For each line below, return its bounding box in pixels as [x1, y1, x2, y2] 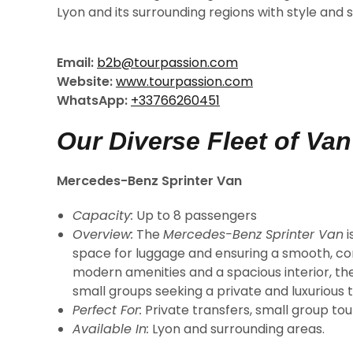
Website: [57, 72, 113, 91]
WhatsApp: [57, 91, 128, 110]
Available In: [72, 320, 149, 338]
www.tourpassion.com [116, 72, 253, 91]
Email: [57, 54, 94, 72]
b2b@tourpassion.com [97, 54, 238, 72]
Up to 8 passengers [133, 206, 257, 225]
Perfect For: [72, 301, 142, 319]
